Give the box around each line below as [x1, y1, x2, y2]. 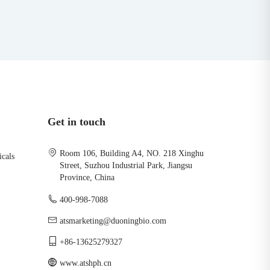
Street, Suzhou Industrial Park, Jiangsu [59, 161, 192, 170]
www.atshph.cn [59, 259, 111, 268]
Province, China [59, 173, 115, 182]
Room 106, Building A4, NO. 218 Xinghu [59, 149, 204, 158]
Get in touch [47, 116, 105, 128]
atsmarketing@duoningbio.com [59, 216, 166, 225]
